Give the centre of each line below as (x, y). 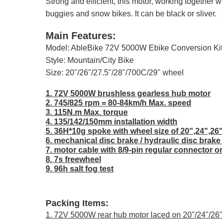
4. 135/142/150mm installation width (111, 122)
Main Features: (81, 36)
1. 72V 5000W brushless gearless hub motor (128, 93)
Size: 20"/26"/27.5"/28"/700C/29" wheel (115, 73)
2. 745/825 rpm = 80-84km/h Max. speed (118, 103)
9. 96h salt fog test (80, 169)
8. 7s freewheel (73, 159)
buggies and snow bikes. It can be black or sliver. (131, 14)
